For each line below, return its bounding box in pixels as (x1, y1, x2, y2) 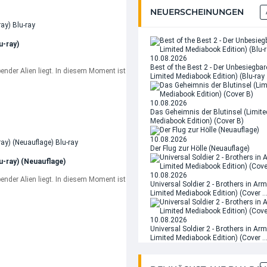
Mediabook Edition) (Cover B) (150, 117, 244, 125)
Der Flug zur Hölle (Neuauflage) (150, 144, 250, 153)
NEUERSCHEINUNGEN (150, 7, 244, 17)
